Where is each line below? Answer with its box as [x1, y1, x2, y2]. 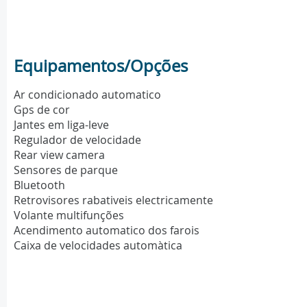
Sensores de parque [14, 162, 118, 178]
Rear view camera [14, 147, 105, 163]
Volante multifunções [14, 208, 124, 223]
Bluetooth [14, 177, 65, 193]
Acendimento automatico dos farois [14, 223, 199, 238]
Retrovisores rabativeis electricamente [14, 193, 213, 208]
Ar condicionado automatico [14, 87, 161, 103]
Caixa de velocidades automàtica [14, 238, 182, 254]
